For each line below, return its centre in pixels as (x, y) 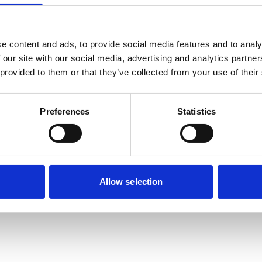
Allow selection (131, 182)
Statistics (196, 112)
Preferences (65, 112)
